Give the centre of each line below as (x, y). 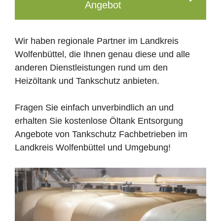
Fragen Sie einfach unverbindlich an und (94, 108)
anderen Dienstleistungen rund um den (91, 68)
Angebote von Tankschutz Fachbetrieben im (101, 134)
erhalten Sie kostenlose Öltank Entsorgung (99, 121)
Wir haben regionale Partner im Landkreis (97, 41)
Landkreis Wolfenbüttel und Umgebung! (93, 147)
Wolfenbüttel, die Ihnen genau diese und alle (102, 54)
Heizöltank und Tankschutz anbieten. (87, 81)
